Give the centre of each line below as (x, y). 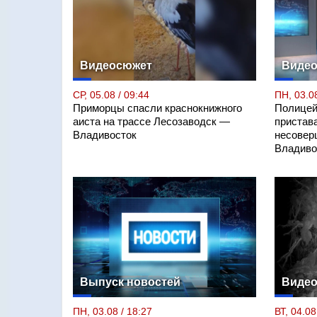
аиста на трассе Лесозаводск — (151, 121)
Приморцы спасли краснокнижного (157, 108)
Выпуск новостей (130, 282)
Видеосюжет (116, 65)
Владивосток (105, 135)
